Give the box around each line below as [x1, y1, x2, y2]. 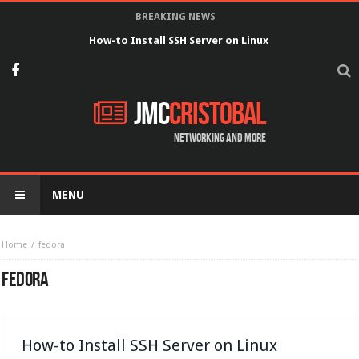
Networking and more [173, 131, 266, 146]
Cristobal [168, 95, 266, 134]
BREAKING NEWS [135, 11, 216, 22]
